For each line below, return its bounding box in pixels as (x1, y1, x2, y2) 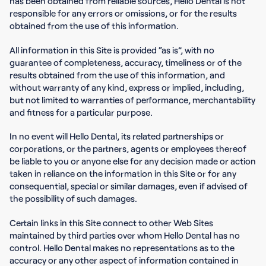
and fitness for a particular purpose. (9, 106, 153, 118)
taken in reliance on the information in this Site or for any (9, 168, 236, 179)
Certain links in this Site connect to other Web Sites (9, 217, 213, 228)
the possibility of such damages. (9, 193, 137, 204)
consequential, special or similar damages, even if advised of (9, 180, 248, 191)
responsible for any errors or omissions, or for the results (9, 8, 237, 18)
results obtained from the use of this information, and (9, 69, 225, 80)
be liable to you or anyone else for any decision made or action (9, 156, 256, 166)
